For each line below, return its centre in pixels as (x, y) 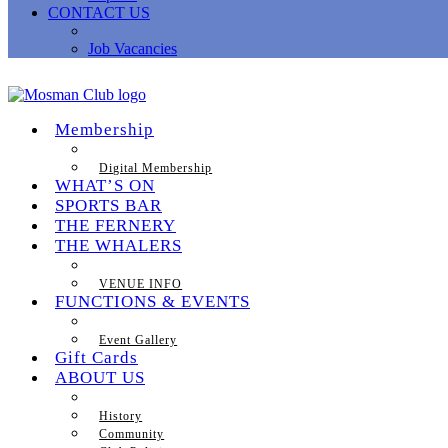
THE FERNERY (115, 225)
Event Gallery (138, 340)
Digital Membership (156, 168)
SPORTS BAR (108, 205)
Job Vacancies (132, 48)
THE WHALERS (118, 245)
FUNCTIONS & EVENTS (152, 301)
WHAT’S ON (105, 185)
